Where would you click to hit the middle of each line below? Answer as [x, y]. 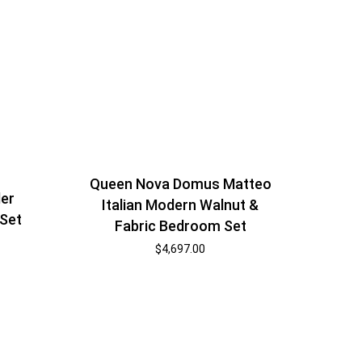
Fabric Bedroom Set [180, 225]
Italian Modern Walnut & [181, 204]
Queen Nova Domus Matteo [180, 183]
